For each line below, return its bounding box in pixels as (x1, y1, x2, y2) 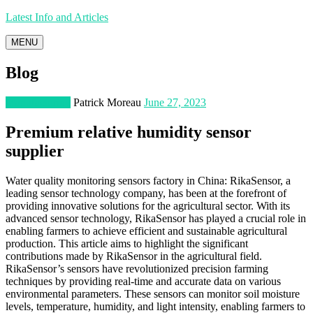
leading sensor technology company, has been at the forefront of (6, 187, 286, 199)
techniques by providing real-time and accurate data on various (6, 275, 281, 287)
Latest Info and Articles (6, 11, 108, 23)
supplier (6, 141, 64, 160)
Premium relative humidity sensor (6, 122, 252, 141)
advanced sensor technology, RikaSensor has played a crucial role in (6, 212, 306, 224)
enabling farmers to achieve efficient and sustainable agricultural (6, 224, 287, 237)
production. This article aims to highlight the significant (6, 237, 248, 249)
